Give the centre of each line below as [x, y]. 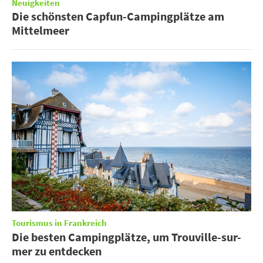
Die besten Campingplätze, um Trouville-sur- [127, 237]
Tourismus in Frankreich [59, 223]
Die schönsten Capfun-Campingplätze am [118, 16]
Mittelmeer [41, 30]
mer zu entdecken [57, 251]
